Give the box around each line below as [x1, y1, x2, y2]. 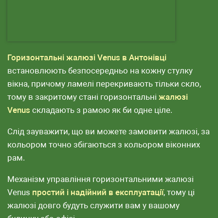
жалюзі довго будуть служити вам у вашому [7, 200, 180, 210]
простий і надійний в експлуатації [32, 187, 163, 197]
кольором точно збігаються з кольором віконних [7, 140, 200, 149]
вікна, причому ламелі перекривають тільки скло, [7, 79, 201, 89]
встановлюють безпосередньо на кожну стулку [7, 66, 193, 75]
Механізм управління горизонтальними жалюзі [7, 174, 194, 184]
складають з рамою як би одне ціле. [30, 105, 172, 115]
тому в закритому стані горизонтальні [7, 92, 159, 102]
